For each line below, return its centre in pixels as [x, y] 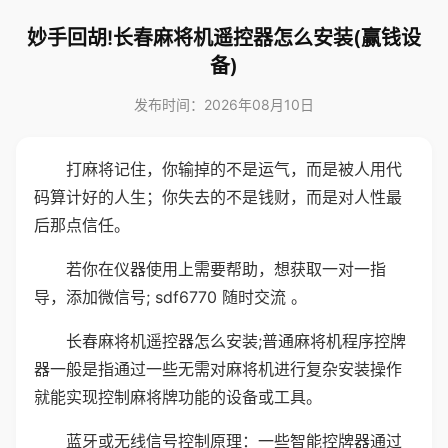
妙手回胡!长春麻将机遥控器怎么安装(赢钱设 [224, 38]
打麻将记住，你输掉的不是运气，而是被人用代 [234, 169]
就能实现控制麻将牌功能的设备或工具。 [178, 397]
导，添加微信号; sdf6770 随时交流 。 [170, 297]
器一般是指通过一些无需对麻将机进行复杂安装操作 [218, 369]
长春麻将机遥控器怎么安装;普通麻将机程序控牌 [236, 341]
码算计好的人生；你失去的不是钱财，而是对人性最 [218, 197]
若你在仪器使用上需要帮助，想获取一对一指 [226, 269]
